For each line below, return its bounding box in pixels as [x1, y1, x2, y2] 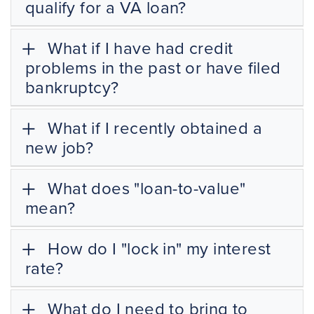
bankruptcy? [25, 74, 119, 99]
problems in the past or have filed [25, 55, 281, 79]
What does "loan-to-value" [43, 175, 246, 200]
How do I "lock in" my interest [43, 235, 271, 260]
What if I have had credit [43, 35, 233, 60]
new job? [25, 135, 94, 159]
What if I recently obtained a [43, 115, 262, 139]
